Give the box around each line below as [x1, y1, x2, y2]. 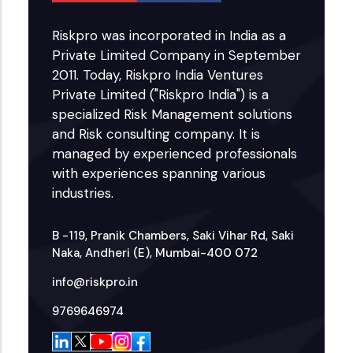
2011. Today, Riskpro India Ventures [51, 66, 263, 84]
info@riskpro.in [51, 274, 138, 291]
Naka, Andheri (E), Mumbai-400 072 [51, 245, 258, 262]
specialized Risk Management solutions [51, 106, 292, 124]
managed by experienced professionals [51, 145, 297, 163]
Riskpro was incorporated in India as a [51, 27, 286, 45]
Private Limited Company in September [51, 46, 301, 65]
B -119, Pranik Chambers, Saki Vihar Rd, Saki [51, 228, 294, 244]
